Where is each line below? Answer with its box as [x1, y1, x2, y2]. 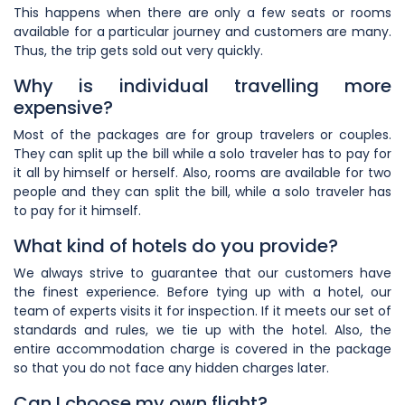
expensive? [14, 94, 113, 120]
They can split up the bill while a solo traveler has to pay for [14, 144, 391, 163]
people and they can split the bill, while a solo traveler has [14, 182, 391, 201]
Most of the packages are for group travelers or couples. [14, 125, 391, 144]
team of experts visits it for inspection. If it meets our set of [14, 301, 391, 320]
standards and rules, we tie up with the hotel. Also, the [14, 320, 391, 339]
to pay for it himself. [14, 201, 141, 220]
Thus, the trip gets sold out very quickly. [14, 41, 263, 60]
